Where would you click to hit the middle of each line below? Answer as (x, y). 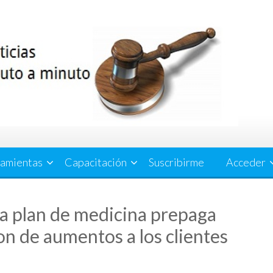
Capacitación (96, 162)
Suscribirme (176, 162)
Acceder (246, 162)
